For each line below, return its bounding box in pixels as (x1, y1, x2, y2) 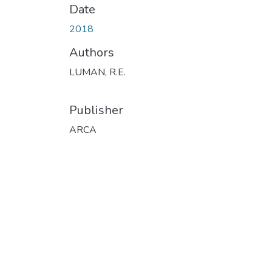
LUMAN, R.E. (69, 65, 126, 79)
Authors (69, 44, 114, 61)
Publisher (69, 101, 123, 118)
